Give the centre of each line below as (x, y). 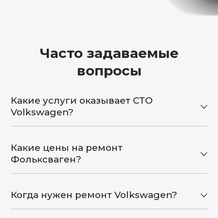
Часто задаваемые (109, 53)
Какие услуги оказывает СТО (82, 100)
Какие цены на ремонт (67, 147)
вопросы (109, 70)
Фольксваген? (46, 159)
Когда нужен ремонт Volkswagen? (94, 195)
